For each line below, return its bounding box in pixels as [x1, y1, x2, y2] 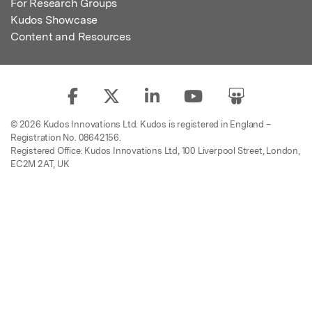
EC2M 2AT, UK [10, 158, 70, 169]
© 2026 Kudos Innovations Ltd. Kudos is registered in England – [10, 118, 271, 130]
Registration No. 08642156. [10, 132, 121, 143]
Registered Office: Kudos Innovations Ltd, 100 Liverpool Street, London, [10, 145, 300, 156]
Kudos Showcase [10, 13, 98, 26]
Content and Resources [10, 29, 131, 43]
